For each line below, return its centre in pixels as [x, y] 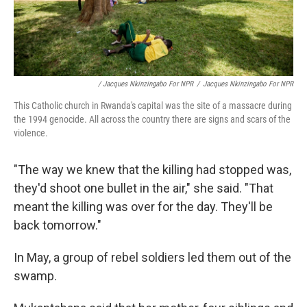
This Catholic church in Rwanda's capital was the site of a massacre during [153, 106]
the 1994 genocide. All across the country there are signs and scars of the [152, 119]
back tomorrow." [58, 225]
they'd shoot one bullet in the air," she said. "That [144, 188]
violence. [31, 133]
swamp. [35, 276]
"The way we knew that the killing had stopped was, [152, 170]
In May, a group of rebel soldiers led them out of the [152, 257]
